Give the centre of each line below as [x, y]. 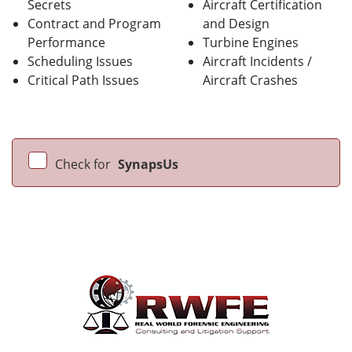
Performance [66, 43]
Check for [84, 165]
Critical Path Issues [83, 81]
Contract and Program [94, 24]
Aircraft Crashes [250, 81]
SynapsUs [148, 165]
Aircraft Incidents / [257, 62]
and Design [236, 24]
